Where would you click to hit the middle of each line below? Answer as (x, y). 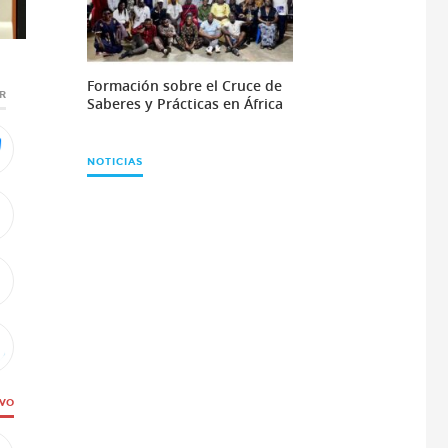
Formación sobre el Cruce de (184, 85)
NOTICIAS (114, 161)
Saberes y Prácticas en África (184, 103)
